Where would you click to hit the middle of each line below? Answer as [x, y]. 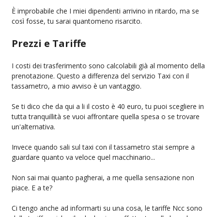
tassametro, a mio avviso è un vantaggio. [77, 86]
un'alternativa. [33, 126]
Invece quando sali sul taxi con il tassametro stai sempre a [103, 147]
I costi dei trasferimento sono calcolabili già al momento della [108, 65]
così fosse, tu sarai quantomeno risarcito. [77, 21]
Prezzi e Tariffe [49, 43]
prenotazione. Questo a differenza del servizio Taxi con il [100, 76]
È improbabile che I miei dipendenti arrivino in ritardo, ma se [105, 11]
